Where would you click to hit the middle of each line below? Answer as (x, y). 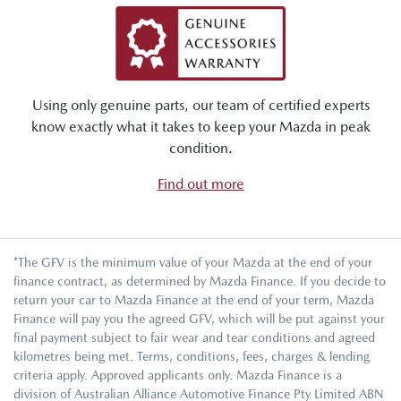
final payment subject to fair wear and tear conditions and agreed (194, 337)
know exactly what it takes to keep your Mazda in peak (200, 126)
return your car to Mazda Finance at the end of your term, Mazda (194, 299)
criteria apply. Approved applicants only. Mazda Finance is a (178, 375)
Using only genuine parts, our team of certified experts (200, 105)
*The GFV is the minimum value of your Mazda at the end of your (193, 262)
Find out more (200, 183)
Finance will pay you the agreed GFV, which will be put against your (199, 318)
